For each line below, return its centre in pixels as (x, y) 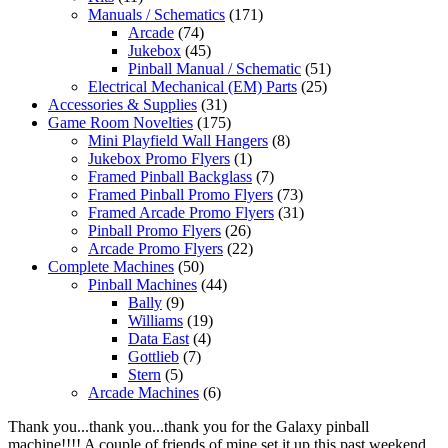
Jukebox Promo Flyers (159, 158)
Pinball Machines (142, 284)
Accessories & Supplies (122, 104)
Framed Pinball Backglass (170, 176)
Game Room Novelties (120, 122)
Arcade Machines (143, 392)
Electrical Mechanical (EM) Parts (192, 86)
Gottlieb (153, 356)
